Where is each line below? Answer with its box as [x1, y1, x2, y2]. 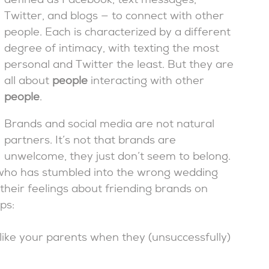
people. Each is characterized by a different [4, 27, 231, 40]
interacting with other [88, 76, 204, 89]
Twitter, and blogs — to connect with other [4, 11, 224, 24]
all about [4, 76, 52, 89]
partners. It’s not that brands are [4, 135, 176, 148]
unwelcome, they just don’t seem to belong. [4, 151, 231, 165]
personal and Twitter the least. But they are [4, 59, 234, 73]
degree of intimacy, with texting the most [4, 43, 219, 56]
